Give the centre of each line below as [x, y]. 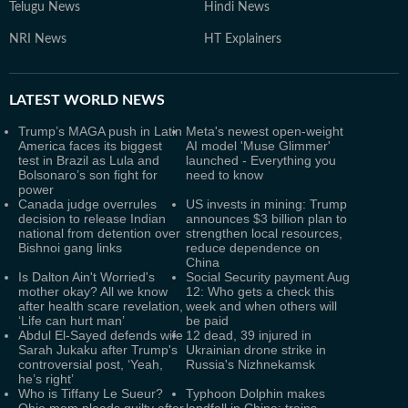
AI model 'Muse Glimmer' [258, 146]
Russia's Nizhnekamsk [250, 364]
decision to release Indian [92, 219]
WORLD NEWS [112, 100]
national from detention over [99, 233]
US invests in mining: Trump [266, 204]
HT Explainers [243, 39]
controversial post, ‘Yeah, [91, 364]
